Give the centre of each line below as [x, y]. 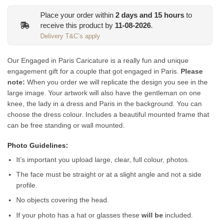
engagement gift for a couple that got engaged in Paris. [93, 71]
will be [152, 215]
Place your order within [78, 15]
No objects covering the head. [64, 200]
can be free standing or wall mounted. [67, 125]
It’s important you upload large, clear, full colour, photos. [103, 159]
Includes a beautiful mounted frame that [147, 115]
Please [192, 71]
